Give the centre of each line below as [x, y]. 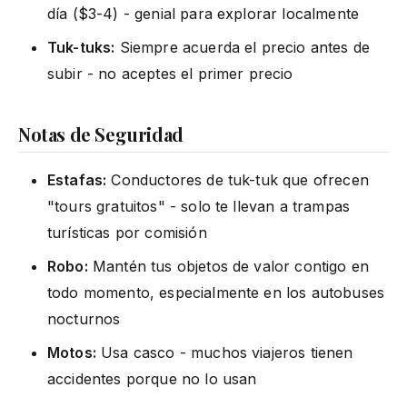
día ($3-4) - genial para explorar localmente [203, 13]
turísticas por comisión [127, 232]
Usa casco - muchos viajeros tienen [224, 352]
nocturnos [84, 318]
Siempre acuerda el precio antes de [243, 47]
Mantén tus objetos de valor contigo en [228, 266]
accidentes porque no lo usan [152, 378]
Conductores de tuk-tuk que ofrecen [238, 179]
